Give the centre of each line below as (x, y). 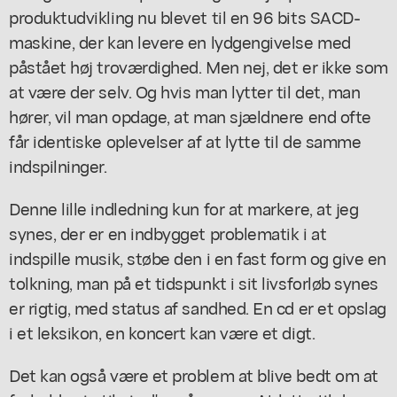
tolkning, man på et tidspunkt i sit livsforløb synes (194, 282)
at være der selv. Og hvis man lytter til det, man (185, 90)
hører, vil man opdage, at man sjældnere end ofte (190, 115)
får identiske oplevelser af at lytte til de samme (185, 140)
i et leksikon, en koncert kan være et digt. (162, 331)
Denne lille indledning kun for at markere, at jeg (184, 207)
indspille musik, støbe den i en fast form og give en (198, 257)
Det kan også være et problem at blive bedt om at (194, 374)
